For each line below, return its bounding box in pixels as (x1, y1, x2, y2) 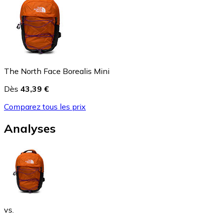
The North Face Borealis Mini (4, 66, 110, 76)
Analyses (4, 121, 56, 136)
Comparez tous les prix (4, 101, 86, 111)
